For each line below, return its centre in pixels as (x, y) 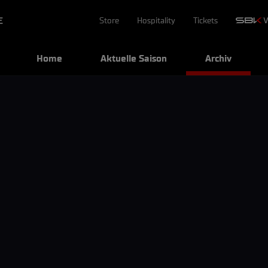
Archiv (218, 58)
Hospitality (156, 21)
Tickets (205, 21)
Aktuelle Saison (134, 58)
